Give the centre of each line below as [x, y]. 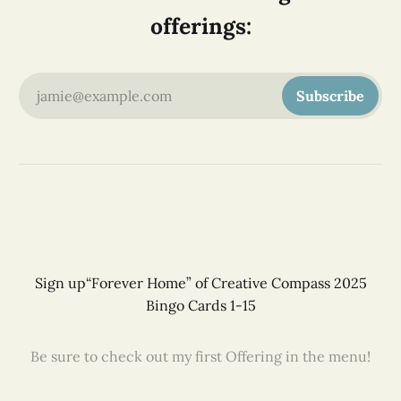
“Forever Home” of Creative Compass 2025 [226, 283]
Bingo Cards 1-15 [200, 305]
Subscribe [331, 95]
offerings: [200, 26]
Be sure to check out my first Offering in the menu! [200, 356]
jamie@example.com [104, 95]
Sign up [60, 283]
